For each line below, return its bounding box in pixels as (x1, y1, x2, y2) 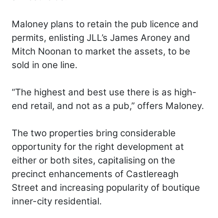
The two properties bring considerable (12, 127, 176, 139)
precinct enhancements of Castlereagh (12, 168, 179, 180)
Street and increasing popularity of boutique (12, 182, 200, 193)
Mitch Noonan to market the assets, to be (12, 45, 190, 57)
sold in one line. (12, 59, 77, 71)
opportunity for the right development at (12, 141, 184, 152)
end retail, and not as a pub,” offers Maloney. (12, 100, 204, 111)
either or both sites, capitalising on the (12, 154, 175, 166)
